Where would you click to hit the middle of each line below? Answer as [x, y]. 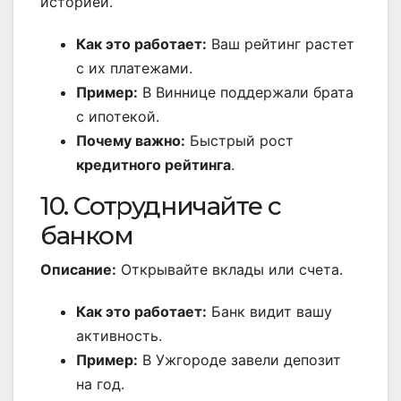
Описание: [78, 270]
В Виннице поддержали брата [246, 93]
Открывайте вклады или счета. [230, 270]
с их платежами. [134, 68]
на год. [100, 384]
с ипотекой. [118, 117]
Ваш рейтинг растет [281, 44]
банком [87, 236]
